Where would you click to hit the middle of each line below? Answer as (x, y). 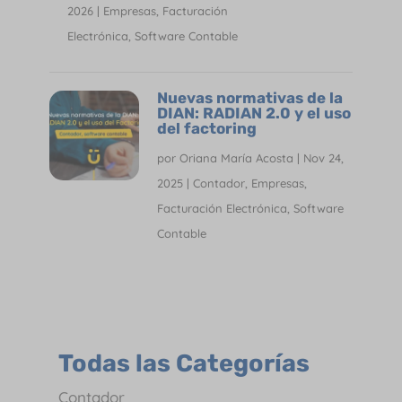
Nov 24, (323, 157)
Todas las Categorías (184, 363)
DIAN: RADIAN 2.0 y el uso (253, 113)
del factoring (206, 128)
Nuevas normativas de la (249, 97)
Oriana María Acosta (236, 157)
